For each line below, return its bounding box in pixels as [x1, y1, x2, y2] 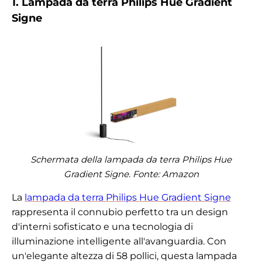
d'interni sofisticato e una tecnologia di [12, 220, 193, 232]
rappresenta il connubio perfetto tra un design [12, 206, 228, 218]
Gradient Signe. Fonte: [63, 168, 162, 180]
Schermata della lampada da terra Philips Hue [30, 153, 232, 165]
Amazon [161, 168, 199, 180]
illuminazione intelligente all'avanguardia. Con [12, 235, 226, 247]
